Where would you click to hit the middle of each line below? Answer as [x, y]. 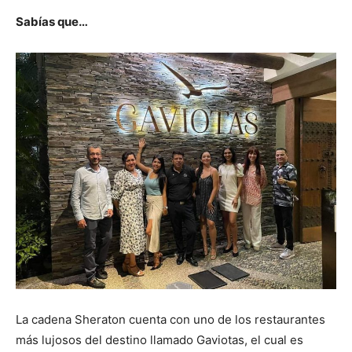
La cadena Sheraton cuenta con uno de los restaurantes [170, 319]
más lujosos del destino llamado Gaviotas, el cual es [159, 339]
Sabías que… [52, 22]
